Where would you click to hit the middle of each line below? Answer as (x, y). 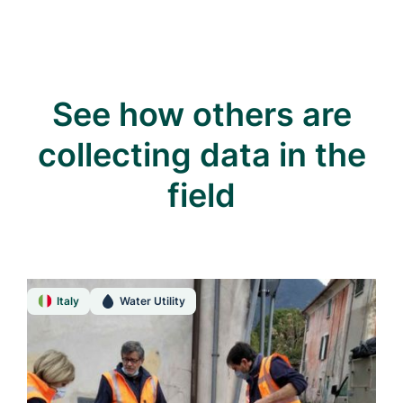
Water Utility (152, 300)
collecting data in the (201, 154)
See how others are (201, 114)
